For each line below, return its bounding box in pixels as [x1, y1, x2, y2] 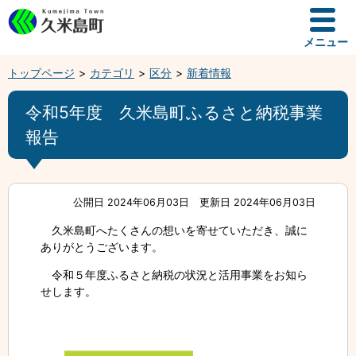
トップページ [8, 66, 75, 79]
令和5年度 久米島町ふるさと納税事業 [25, 103, 323, 122]
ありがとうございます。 [41, 240, 163, 253]
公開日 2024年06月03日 [73, 196, 190, 208]
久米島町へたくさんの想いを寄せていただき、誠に [41, 223, 308, 237]
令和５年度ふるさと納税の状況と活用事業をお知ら [41, 268, 308, 281]
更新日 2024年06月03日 [199, 196, 315, 208]
